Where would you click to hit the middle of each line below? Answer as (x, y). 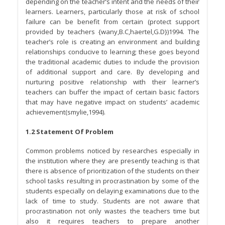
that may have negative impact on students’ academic (113, 102)
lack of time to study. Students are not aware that (113, 201)
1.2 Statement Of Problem (70, 131)
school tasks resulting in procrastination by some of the (113, 181)
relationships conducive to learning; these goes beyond (113, 52)
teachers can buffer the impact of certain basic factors (113, 92)
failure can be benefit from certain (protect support (113, 22)
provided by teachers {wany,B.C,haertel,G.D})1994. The (113, 32)
